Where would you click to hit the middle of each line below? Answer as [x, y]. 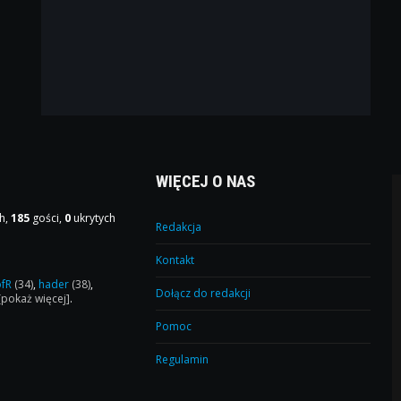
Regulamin [183, 360]
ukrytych [94, 218]
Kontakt [175, 260]
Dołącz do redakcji [204, 294]
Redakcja [179, 227]
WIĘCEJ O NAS [206, 182]
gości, [47, 218]
